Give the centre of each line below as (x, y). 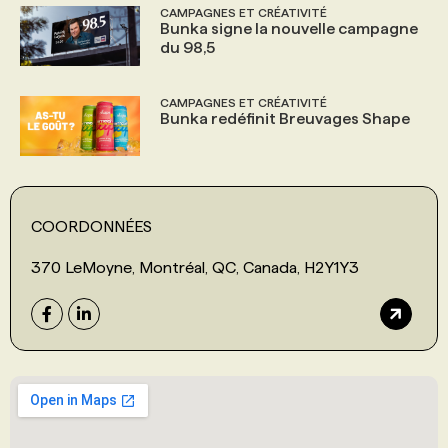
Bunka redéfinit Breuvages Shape (285, 118)
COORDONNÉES (91, 226)
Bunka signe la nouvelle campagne (289, 28)
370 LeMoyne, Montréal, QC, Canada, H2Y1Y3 (195, 267)
